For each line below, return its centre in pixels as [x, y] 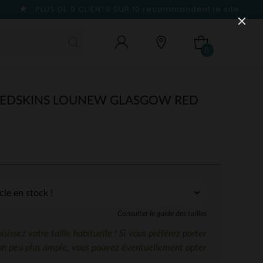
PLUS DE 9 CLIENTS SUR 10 [88, 9]
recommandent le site [191, 9]
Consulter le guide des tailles [162, 214]
